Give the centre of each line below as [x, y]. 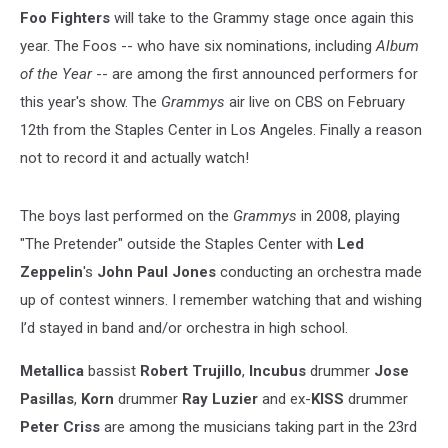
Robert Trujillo [191, 371]
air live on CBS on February [317, 102]
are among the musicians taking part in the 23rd [258, 427]
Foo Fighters [65, 18]
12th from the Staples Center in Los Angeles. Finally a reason [221, 130]
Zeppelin [51, 272]
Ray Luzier [220, 399]
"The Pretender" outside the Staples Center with [178, 244]
